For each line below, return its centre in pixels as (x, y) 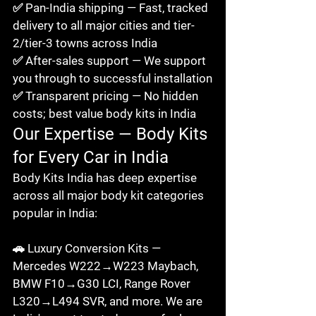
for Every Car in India (91, 157)
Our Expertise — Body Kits (112, 134)
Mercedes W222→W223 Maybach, (107, 266)
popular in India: (55, 213)
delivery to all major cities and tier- (104, 25)
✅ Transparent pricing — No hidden (107, 96)
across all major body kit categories (110, 195)
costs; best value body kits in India (104, 113)
